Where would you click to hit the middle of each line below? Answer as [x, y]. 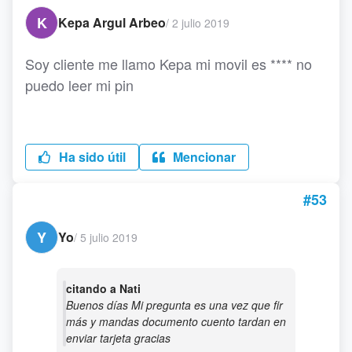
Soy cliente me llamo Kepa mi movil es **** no [169, 64]
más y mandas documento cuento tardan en [176, 321]
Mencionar [203, 157]
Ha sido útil [91, 157]
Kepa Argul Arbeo [112, 22]
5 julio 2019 [109, 237]
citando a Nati [103, 288]
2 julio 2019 [201, 22]
